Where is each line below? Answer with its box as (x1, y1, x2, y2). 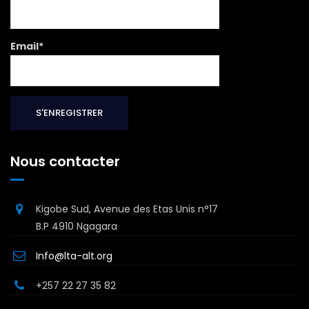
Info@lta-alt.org (36, 248, 112, 263)
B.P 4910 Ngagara (36, 219, 117, 233)
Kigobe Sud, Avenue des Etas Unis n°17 (36, 201, 218, 216)
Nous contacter (10, 151, 120, 171)
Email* (10, 39, 43, 54)
